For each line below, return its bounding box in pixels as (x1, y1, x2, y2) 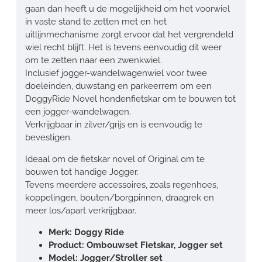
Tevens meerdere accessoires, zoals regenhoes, (25, 179, 218, 190)
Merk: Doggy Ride (49, 226, 124, 237)
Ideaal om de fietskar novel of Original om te (25, 153, 205, 164)
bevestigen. (25, 132, 72, 143)
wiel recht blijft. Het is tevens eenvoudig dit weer (25, 42, 222, 53)
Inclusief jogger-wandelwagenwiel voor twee (25, 67, 207, 78)
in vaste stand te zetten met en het (25, 16, 167, 27)
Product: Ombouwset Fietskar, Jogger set (49, 239, 223, 250)
